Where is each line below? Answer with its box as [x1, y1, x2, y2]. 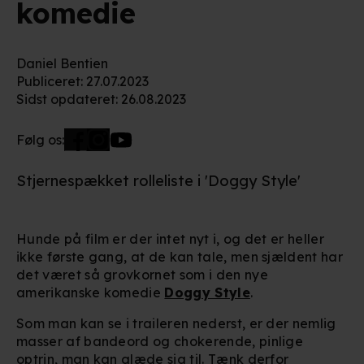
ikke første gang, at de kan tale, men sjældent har [16, 248, 344, 265]
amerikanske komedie [16, 284, 165, 301]
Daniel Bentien [16, 54, 108, 71]
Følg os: [16, 131, 64, 148]
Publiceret [16, 72, 80, 89]
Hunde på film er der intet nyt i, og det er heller [16, 230, 325, 247]
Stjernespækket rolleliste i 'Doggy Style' [16, 171, 301, 190]
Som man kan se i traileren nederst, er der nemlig [16, 314, 336, 331]
